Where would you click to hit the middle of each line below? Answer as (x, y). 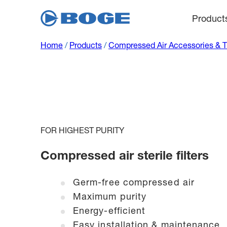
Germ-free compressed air (134, 183)
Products (86, 47)
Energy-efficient (109, 212)
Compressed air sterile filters (125, 157)
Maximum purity (110, 197)
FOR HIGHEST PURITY (82, 132)
